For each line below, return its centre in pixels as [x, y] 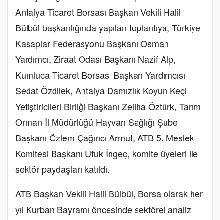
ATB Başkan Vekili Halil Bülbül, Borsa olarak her [109, 193]
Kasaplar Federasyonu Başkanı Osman [92, 43]
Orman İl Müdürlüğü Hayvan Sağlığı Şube [96, 122]
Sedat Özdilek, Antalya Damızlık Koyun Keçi [101, 90]
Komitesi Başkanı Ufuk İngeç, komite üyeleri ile [107, 153]
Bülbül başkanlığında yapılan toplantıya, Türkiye [108, 27]
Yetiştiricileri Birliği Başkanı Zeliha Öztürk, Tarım [108, 106]
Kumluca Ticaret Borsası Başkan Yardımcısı [100, 74]
